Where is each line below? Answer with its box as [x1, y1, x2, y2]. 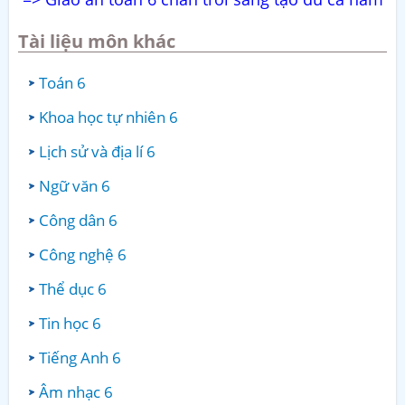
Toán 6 [39, 71, 86, 93]
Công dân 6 [39, 209, 118, 231]
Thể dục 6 [39, 278, 107, 299]
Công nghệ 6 [39, 243, 127, 265]
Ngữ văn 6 [39, 174, 110, 196]
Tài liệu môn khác [18, 28, 175, 53]
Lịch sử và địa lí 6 [39, 140, 155, 162]
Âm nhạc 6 [39, 381, 113, 402]
